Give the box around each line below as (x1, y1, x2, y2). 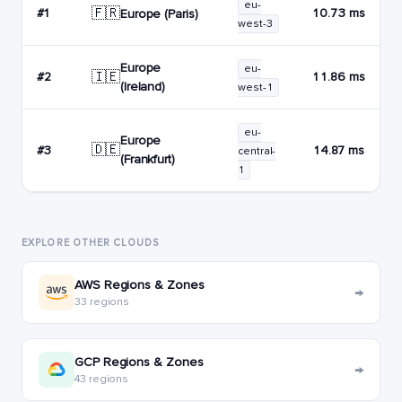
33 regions (74, 294, 130, 309)
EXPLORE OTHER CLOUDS (22, 237, 159, 249)
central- (238, 144, 276, 158)
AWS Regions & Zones (74, 276, 205, 293)
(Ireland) (119, 79, 166, 94)
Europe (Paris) (119, 5, 198, 22)
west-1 (238, 81, 273, 94)
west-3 (238, 17, 273, 31)
